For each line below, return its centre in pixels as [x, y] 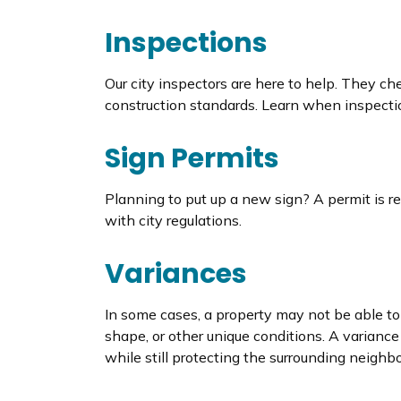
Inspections [186, 43]
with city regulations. [173, 220]
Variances [176, 273]
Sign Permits [192, 158]
